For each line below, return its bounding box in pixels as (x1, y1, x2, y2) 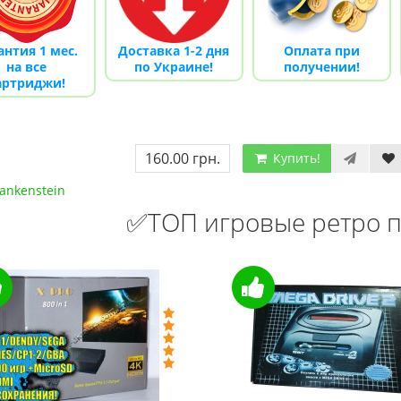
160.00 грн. (144, 148, 220, 168)
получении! (283, 57, 360, 75)
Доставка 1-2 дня (118, 41, 229, 59)
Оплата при (283, 41, 360, 59)
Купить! (269, 149, 320, 166)
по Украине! (134, 57, 213, 75)
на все (5, 57, 47, 75)
